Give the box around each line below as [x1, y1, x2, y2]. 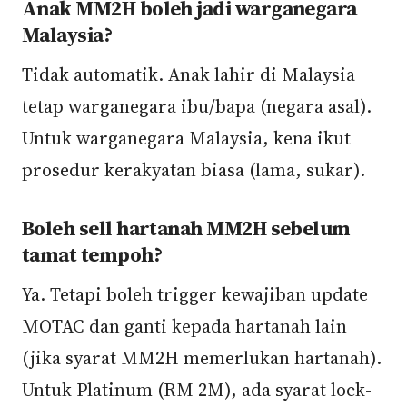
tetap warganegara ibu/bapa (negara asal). [22, 94, 372, 119]
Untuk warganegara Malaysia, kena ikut [22, 125, 351, 151]
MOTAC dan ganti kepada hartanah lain [22, 313, 347, 339]
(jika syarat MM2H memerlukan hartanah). [22, 345, 382, 371]
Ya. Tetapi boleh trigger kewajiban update [22, 282, 368, 307]
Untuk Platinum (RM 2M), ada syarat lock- [22, 377, 372, 402]
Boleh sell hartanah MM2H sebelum [22, 214, 351, 243]
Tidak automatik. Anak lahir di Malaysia [22, 62, 355, 87]
